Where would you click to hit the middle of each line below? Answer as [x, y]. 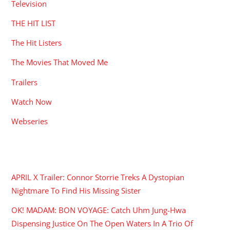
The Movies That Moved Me [60, 62]
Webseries [30, 121]
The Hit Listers [37, 43]
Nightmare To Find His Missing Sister [76, 190]
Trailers [25, 82]
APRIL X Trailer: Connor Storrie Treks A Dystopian [98, 177]
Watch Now [32, 101]
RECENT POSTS [45, 154]
